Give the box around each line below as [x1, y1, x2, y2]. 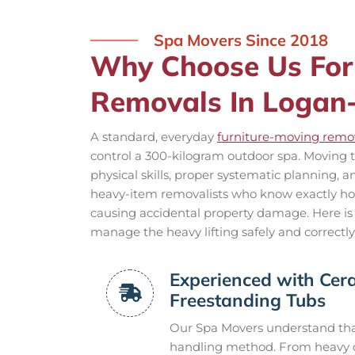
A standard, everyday [90, 128, 217, 144]
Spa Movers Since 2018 [154, 29, 328, 50]
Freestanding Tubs [170, 288, 326, 311]
